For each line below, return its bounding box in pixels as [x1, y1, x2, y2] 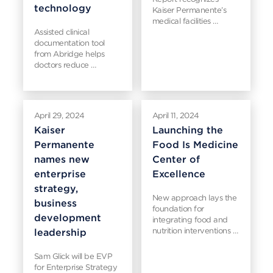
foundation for [152, 204, 204, 213]
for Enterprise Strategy [34, 263, 117, 272]
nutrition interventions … [152, 226, 238, 235]
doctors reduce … [34, 60, 96, 69]
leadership [34, 227, 87, 238]
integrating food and [152, 215, 228, 224]
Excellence [152, 168, 205, 180]
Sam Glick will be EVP [34, 252, 112, 261]
